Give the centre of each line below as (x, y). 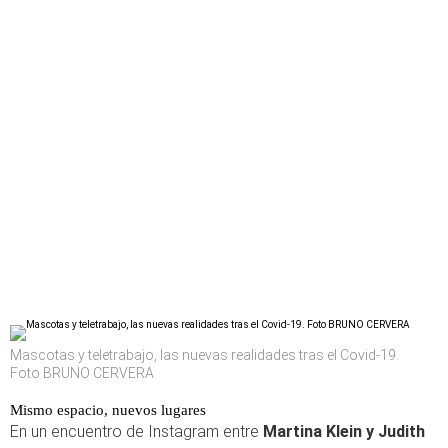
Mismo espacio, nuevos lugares (108, 410)
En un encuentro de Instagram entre (136, 431)
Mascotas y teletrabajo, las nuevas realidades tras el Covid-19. (204, 355)
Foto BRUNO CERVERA (82, 373)
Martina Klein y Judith (344, 431)
